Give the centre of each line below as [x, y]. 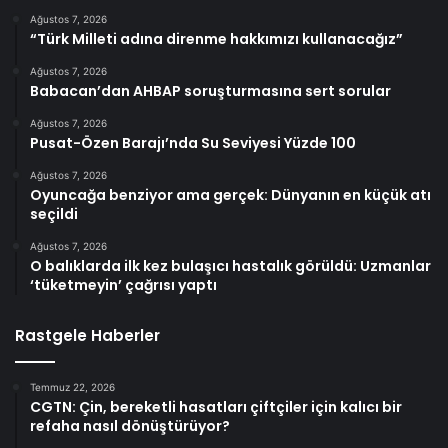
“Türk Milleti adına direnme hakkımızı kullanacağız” [216, 39]
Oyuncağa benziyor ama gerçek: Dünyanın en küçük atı [230, 195]
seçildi [54, 214]
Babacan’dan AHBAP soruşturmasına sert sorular [210, 91]
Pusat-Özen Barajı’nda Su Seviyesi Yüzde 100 [193, 143]
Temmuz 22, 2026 [72, 387]
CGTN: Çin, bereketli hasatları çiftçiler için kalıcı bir [216, 407]
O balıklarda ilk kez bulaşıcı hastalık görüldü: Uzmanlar [230, 266]
